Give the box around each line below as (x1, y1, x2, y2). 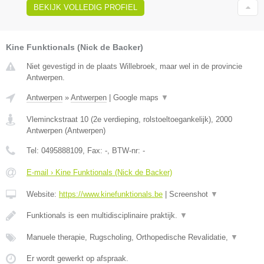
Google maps (113, 93, 161, 102)
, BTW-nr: (107, 146, 143, 155)
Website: (27, 189, 59, 199)
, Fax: (82, 146, 105, 155)
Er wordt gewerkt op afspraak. (27, 253, 128, 263)
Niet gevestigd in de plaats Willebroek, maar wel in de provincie (27, 61, 242, 71)
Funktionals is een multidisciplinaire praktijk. (27, 210, 180, 220)
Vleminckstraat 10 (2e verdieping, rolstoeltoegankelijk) (27, 114, 211, 124)
